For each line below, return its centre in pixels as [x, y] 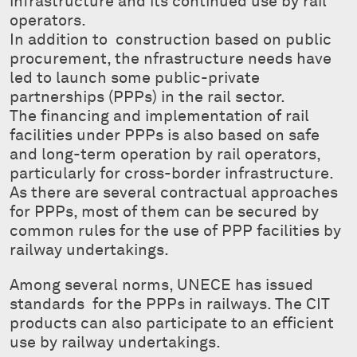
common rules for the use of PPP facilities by [175, 231]
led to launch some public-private [135, 78]
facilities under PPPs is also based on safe [165, 135]
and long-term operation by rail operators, [165, 154]
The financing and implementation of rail [159, 116]
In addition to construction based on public [171, 39]
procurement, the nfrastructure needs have [171, 59]
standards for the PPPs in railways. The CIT [170, 304]
